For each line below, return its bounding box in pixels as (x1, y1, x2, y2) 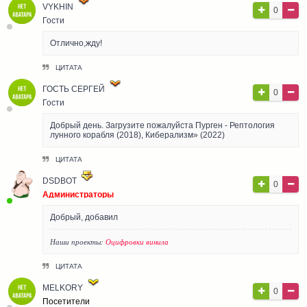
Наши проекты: (50, 236, 106, 247)
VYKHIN (42, 1, 75, 12)
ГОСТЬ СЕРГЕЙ (42, 84, 107, 94)
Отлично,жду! (50, 38, 102, 48)
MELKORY (42, 282, 83, 293)
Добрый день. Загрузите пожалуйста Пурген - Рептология (50, 120, 275, 130)
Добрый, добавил (50, 212, 118, 222)
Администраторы (42, 189, 114, 199)
